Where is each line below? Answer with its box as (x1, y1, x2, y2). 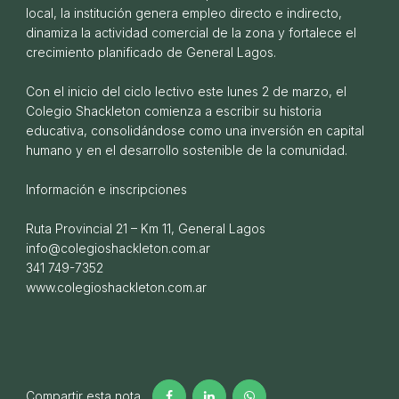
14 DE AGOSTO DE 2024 (13, 190, 146, 204)
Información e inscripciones (26, 181, 191, 197)
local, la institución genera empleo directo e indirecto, (26, 4, 342, 20)
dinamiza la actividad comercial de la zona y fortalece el (26, 24, 356, 40)
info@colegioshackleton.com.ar (26, 240, 221, 256)
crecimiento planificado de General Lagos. (26, 44, 280, 60)
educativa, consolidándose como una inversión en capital (26, 122, 364, 138)
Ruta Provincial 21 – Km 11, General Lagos (26, 220, 276, 236)
